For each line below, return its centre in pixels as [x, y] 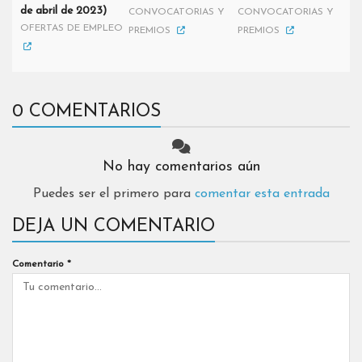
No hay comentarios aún [181, 167]
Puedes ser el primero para [114, 194]
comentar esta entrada [262, 194]
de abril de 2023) [63, 11]
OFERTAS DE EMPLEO [72, 28]
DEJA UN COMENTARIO [114, 227]
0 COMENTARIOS [86, 112]
